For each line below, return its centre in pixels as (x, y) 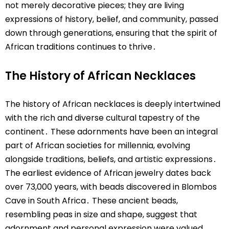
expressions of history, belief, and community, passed (112, 19)
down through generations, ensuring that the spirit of (111, 33)
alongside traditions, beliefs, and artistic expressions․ (111, 159)
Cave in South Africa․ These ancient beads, (91, 201)
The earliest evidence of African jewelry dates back (108, 173)
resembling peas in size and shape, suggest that (101, 215)
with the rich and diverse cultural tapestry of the (102, 118)
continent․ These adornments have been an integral (111, 132)
